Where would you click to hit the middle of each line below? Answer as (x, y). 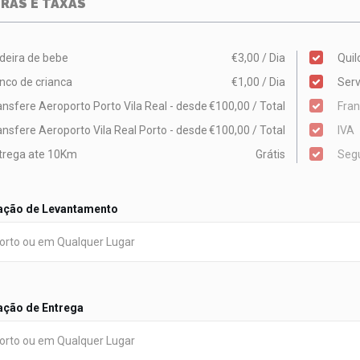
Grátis (271, 155)
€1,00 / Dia (259, 82)
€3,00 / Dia (259, 58)
